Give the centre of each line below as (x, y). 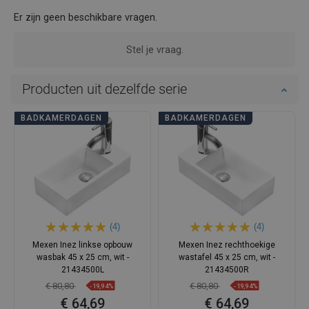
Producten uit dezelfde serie (104, 89)
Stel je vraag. (154, 49)
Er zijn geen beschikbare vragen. (86, 17)
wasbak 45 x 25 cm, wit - (82, 257)
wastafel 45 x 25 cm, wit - (227, 257)
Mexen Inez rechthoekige (227, 245)
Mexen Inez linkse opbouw (82, 245)
